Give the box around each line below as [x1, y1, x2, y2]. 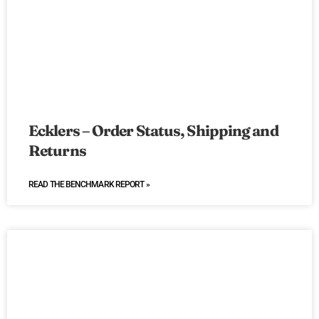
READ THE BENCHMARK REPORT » [28, 179, 150, 190]
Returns [28, 141, 86, 160]
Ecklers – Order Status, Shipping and [28, 121, 278, 140]
